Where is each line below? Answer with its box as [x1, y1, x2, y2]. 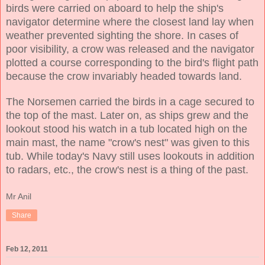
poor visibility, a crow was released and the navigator [6, 43, 254, 56]
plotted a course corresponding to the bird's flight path [6, 57, 258, 69]
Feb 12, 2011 [6, 245, 48, 254]
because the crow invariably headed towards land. [6, 70, 245, 83]
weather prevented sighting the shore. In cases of [6, 30, 238, 42]
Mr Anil [6, 191, 31, 201]
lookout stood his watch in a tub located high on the [6, 123, 247, 135]
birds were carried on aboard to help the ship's [6, 2, 224, 15]
